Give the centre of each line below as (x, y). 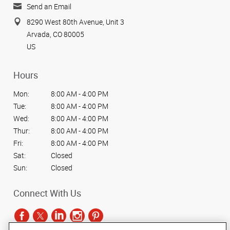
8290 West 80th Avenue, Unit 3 (75, 22)
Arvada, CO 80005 (55, 34)
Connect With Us (47, 193)
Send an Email (49, 6)
